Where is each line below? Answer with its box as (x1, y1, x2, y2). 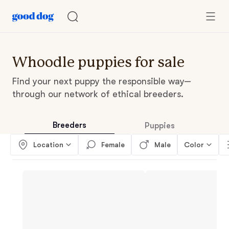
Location (33, 141, 63, 149)
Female (101, 141, 125, 149)
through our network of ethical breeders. (12, 89, 184, 99)
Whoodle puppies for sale (12, 54, 185, 71)
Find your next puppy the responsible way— (12, 76, 191, 86)
